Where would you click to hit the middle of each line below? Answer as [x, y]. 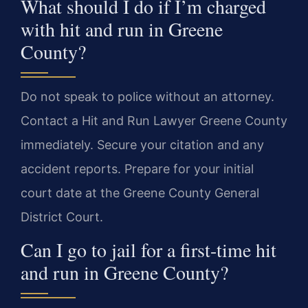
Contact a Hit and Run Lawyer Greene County [154, 120]
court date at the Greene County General [140, 192]
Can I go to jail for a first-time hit [148, 250]
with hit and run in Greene [122, 29]
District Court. [62, 217]
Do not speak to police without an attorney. [147, 96]
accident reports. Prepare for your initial [137, 168]
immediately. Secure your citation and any [142, 144]
